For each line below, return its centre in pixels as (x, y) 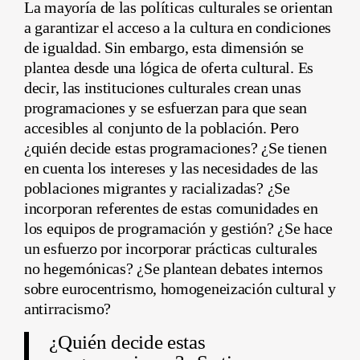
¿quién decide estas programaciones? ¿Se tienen (176, 147)
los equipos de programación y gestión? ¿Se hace (178, 228)
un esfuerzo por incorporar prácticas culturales (171, 248)
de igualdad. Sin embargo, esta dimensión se (164, 47)
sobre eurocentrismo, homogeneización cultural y (180, 288)
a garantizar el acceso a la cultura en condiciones (178, 27)
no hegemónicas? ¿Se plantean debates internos (174, 268)
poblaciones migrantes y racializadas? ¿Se (157, 188)
